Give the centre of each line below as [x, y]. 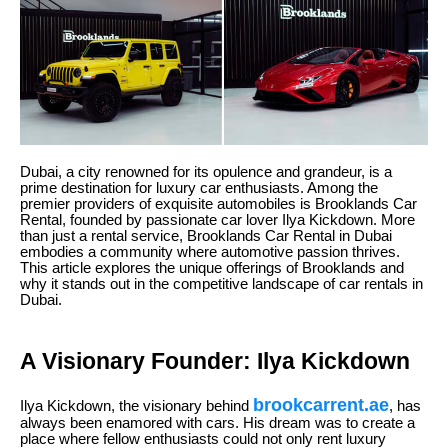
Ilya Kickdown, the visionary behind [136, 405]
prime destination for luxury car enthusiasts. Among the [199, 187]
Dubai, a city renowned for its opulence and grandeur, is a [206, 171]
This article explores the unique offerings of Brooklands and [212, 267]
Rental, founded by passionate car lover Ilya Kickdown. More [217, 219]
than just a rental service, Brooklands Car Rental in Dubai [206, 235]
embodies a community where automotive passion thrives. [210, 251]
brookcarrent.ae [321, 404]
